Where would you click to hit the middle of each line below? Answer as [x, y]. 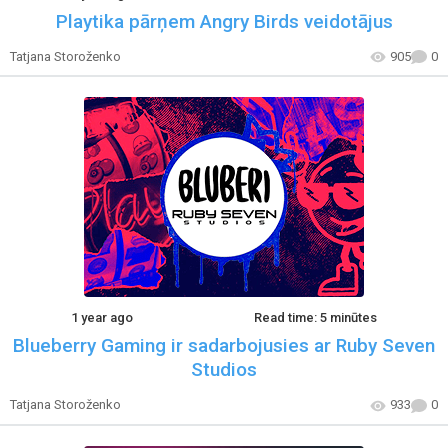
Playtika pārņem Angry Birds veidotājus [224, 21]
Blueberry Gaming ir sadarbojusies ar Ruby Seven [224, 346]
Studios [224, 370]
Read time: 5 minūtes [316, 318]
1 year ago [101, 318]
